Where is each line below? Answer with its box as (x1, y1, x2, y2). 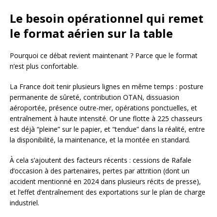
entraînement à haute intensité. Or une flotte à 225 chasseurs (10, 114, 202, 124)
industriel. (10, 198, 39, 208)
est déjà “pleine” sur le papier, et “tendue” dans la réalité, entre (10, 124, 205, 134)
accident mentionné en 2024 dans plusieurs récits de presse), (10, 177, 201, 186)
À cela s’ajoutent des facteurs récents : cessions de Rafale (10, 155, 191, 165)
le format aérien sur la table (10, 25, 173, 42)
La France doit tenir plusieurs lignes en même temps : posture (10, 82, 203, 92)
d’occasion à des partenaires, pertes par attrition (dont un (10, 166, 189, 176)
